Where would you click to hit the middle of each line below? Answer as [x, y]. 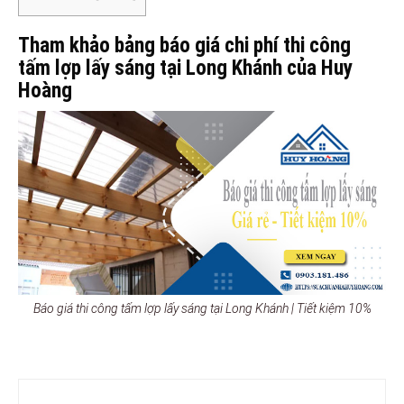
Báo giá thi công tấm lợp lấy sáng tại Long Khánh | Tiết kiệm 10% [202, 308]
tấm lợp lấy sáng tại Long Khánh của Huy [185, 68]
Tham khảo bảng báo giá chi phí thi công [184, 45]
